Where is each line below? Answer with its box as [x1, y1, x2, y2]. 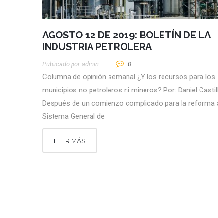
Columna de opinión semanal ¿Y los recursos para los [42, 73, 215, 82]
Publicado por [42, 60, 80, 68]
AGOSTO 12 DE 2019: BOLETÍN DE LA [42, 29, 210, 41]
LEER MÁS [54, 137, 86, 145]
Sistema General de [42, 112, 105, 121]
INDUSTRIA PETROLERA [42, 41, 152, 53]
